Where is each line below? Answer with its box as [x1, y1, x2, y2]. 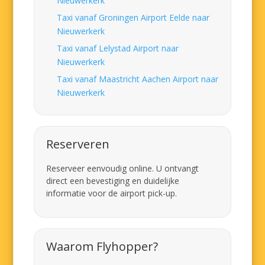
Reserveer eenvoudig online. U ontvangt [46, 163, 199, 174]
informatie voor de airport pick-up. [46, 188, 177, 199]
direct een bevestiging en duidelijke [46, 175, 180, 186]
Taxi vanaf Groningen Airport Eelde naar [57, 12, 210, 23]
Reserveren [46, 136, 110, 152]
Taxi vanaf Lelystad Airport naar [57, 43, 179, 54]
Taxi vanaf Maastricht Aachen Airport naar [57, 73, 219, 85]
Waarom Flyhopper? [46, 238, 159, 254]
